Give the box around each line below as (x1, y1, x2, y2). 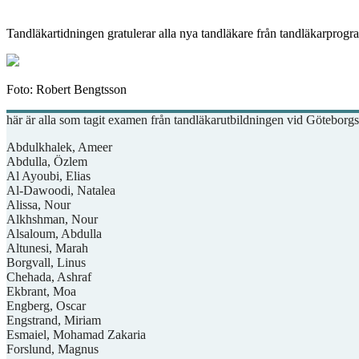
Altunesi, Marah (6, 240, 88, 255)
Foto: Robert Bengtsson (6, 82, 127, 96)
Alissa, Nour (6, 197, 71, 212)
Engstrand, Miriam (6, 313, 101, 327)
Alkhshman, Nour (6, 212, 98, 226)
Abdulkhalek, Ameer (6, 139, 112, 154)
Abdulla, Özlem (6, 154, 87, 168)
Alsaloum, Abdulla (6, 226, 102, 240)
